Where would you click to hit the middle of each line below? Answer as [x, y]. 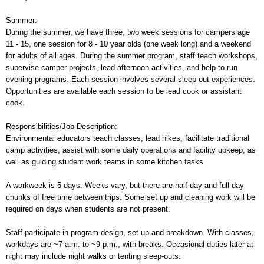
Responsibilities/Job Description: [62, 127]
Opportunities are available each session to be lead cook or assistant [124, 91]
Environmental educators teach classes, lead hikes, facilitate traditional [128, 138]
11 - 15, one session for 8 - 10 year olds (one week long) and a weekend [128, 44]
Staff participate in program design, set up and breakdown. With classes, [130, 233]
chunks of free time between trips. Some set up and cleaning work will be [131, 197]
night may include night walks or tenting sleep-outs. [93, 256]
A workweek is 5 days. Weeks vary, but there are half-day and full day [125, 186]
